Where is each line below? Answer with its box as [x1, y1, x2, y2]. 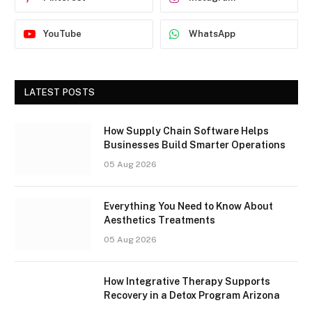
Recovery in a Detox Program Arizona [104, 290, 280, 302]
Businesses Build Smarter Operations [104, 139, 286, 151]
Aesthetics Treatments [104, 214, 215, 226]
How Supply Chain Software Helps [104, 125, 269, 137]
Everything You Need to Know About [104, 201, 273, 212]
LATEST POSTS [24, 87, 95, 98]
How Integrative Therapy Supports [104, 276, 270, 288]
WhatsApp [188, 29, 235, 40]
